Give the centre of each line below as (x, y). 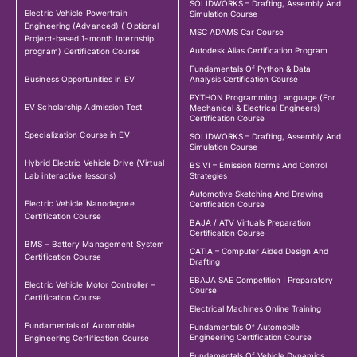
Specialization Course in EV (77, 135)
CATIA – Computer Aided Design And (259, 251)
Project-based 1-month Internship (90, 39)
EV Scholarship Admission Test (83, 107)
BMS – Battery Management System (95, 244)
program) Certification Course (82, 51)
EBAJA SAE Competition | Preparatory (261, 280)
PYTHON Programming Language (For (263, 98)
